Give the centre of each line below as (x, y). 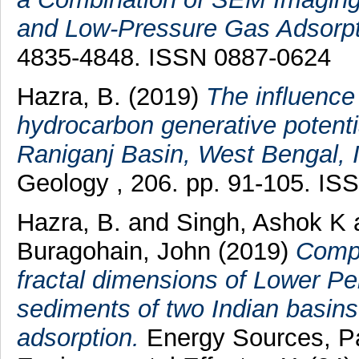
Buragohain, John (113, 251)
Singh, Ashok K (261, 222)
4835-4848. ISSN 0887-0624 (173, 58)
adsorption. (78, 337)
